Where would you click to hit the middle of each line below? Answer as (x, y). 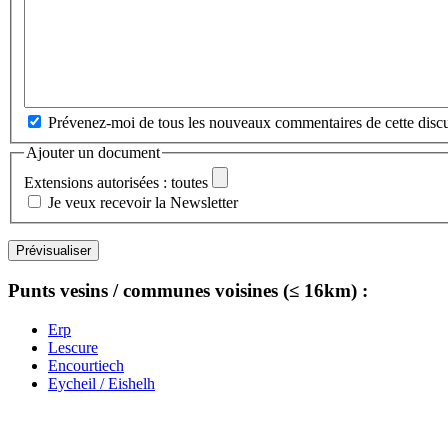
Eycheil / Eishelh (101, 383)
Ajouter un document (93, 152)
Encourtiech (86, 365)
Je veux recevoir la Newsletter (143, 203)
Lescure (73, 347)
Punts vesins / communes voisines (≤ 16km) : (188, 290)
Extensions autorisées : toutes (116, 183)
